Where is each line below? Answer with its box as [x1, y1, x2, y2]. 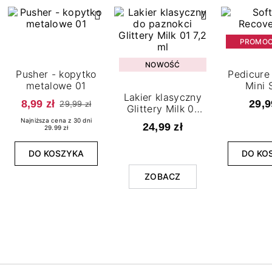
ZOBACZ [144, 171, 181, 182]
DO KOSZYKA [28, 148, 84, 159]
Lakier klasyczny [123, 90, 202, 103]
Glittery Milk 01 [126, 102, 199, 115]
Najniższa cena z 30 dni [20, 117, 92, 124]
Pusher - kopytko [16, 67, 97, 80]
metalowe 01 [26, 79, 86, 92]
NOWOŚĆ [145, 59, 180, 69]
